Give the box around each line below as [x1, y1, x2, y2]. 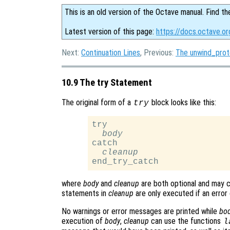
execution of [62, 216, 105, 226]
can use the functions [149, 216, 223, 226]
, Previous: [140, 48, 176, 57]
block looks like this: [149, 98, 216, 108]
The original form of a [62, 98, 133, 108]
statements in [62, 188, 108, 199]
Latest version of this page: [65, 27, 156, 36]
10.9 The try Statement [62, 76, 152, 88]
